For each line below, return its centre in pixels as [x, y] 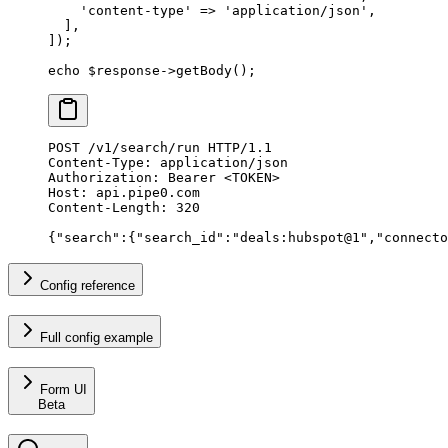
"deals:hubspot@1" [300, 237]
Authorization [100, 177]
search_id [180, 237]
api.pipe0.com [144, 192]
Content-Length [104, 207]
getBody [204, 70]
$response [120, 70]
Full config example [96, 338]
